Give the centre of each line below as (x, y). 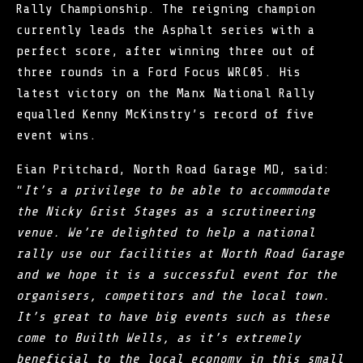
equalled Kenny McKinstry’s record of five (165, 114)
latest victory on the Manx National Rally (166, 93)
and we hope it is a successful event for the (177, 274)
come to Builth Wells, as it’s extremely (158, 337)
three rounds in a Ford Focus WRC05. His (158, 72)
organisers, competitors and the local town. (173, 295)
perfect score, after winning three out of (166, 51)
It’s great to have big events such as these (173, 316)
